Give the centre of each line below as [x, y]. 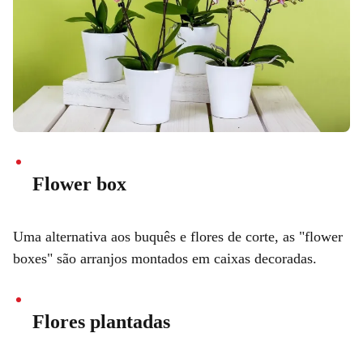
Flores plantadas [101, 322]
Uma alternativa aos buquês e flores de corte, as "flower [178, 237]
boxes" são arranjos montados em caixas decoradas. [165, 259]
